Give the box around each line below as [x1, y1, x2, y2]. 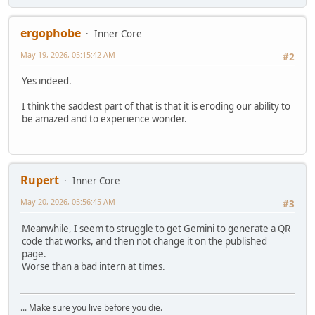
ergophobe [20, 25, 81, 41]
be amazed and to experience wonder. [22, 112, 187, 126]
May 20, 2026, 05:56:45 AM [20, 196, 115, 207]
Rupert [20, 172, 59, 188]
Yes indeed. [22, 75, 72, 88]
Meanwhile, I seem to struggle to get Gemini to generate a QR [22, 221, 290, 235]
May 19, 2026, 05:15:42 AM [20, 49, 115, 60]
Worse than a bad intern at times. [22, 259, 165, 273]
